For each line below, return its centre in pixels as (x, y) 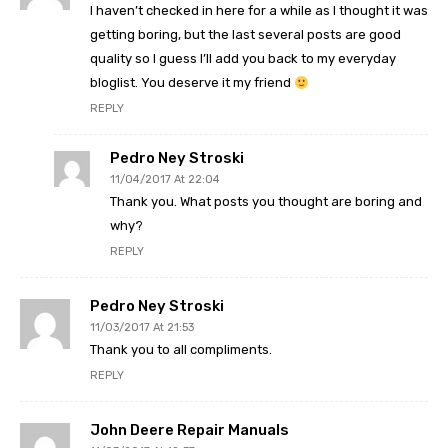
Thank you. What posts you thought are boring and (266, 202)
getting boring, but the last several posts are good (245, 35)
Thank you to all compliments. (181, 350)
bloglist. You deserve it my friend (192, 83)
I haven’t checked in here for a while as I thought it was (259, 11)
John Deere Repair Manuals (189, 430)
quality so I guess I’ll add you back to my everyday (243, 59)
